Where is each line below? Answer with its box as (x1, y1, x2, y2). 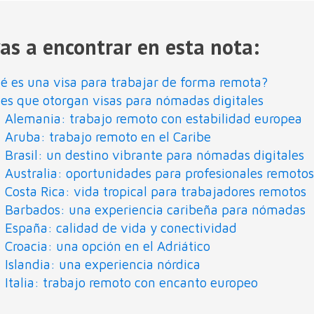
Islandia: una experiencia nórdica (5, 257, 201, 273)
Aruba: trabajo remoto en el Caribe (5, 129, 212, 145)
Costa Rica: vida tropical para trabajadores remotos (5, 184, 307, 200)
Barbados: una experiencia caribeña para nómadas (5, 202, 306, 218)
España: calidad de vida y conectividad (5, 220, 238, 236)
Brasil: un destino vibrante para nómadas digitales (5, 147, 305, 163)
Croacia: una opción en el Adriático (5, 238, 211, 254)
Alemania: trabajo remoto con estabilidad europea (5, 111, 303, 127)
